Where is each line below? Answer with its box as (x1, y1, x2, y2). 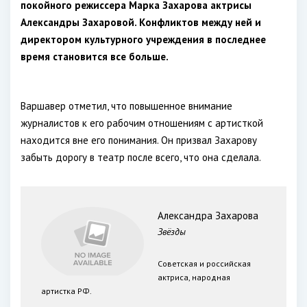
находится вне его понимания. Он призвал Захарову (21, 134, 257, 147)
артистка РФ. (41, 286, 92, 296)
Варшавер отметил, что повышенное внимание (21, 99, 232, 112)
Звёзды (158, 225, 186, 238)
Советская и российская (158, 258, 251, 269)
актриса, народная (158, 272, 230, 282)
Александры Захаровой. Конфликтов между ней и (21, 16, 261, 29)
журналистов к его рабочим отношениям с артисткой (21, 116, 263, 130)
